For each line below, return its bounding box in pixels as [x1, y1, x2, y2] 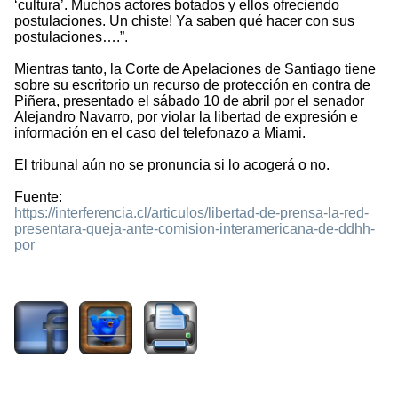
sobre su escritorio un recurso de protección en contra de [14, 77, 370, 93]
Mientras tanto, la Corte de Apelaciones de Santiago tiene [14, 61, 376, 77]
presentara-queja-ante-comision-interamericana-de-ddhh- [14, 221, 375, 237]
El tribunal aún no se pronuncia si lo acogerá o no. [14, 157, 330, 173]
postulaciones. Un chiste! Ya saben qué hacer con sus [14, 13, 354, 29]
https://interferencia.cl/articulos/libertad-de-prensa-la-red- [14, 205, 369, 221]
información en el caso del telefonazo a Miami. [14, 125, 306, 141]
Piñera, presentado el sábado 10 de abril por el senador [14, 93, 364, 109]
